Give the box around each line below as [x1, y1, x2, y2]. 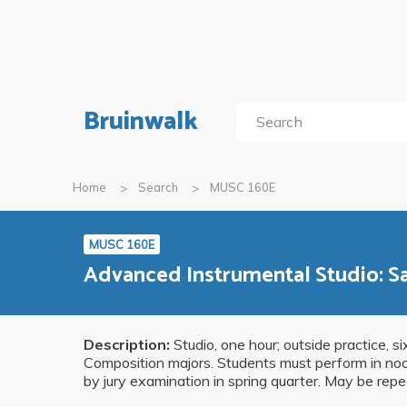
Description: [84, 335, 170, 354]
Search [138, 180, 178, 194]
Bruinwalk [84, 101, 198, 143]
